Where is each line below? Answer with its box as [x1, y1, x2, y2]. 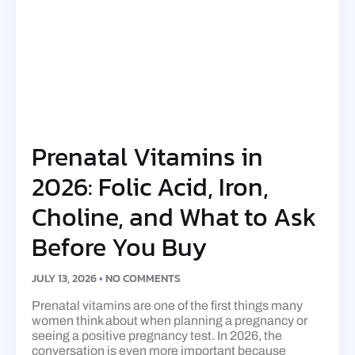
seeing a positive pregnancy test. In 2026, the [32, 329, 282, 343]
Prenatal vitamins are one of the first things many [32, 299, 303, 313]
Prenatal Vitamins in [32, 138, 263, 177]
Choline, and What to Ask [32, 198, 316, 237]
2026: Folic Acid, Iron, [32, 168, 269, 207]
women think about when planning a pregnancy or [32, 314, 307, 328]
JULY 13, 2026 [32, 270, 99, 288]
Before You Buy [32, 228, 207, 267]
